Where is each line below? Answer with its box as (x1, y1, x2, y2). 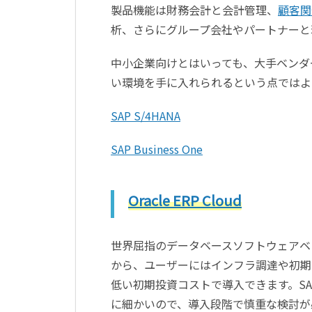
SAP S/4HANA (111, 107, 180, 124)
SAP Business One (111, 140, 203, 157)
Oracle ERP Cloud (128, 189, 242, 210)
